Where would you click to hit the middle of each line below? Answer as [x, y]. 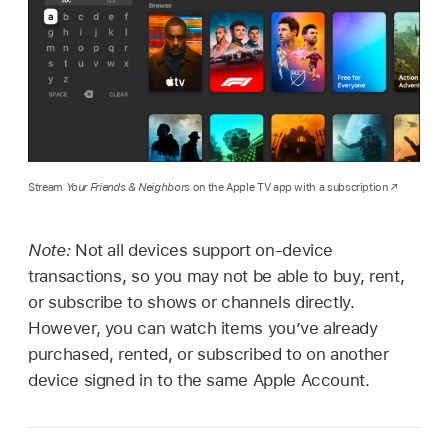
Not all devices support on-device [204, 250]
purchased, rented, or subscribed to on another [208, 354]
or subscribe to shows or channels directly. [191, 302]
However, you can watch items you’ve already [203, 328]
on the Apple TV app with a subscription [290, 186]
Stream [47, 186]
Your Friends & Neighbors [129, 186]
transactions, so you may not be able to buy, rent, [216, 276]
